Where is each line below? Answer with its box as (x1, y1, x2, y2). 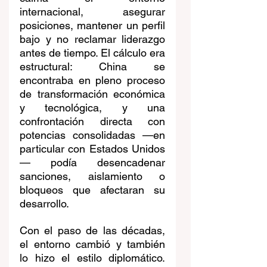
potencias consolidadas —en (20, 129, 165, 142)
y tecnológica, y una (20, 101, 165, 114)
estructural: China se (20, 60, 165, 73)
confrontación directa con (20, 115, 165, 128)
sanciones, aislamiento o (20, 170, 165, 183)
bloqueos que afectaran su (20, 184, 165, 197)
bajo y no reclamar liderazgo (20, 33, 165, 46)
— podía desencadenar (20, 156, 165, 169)
